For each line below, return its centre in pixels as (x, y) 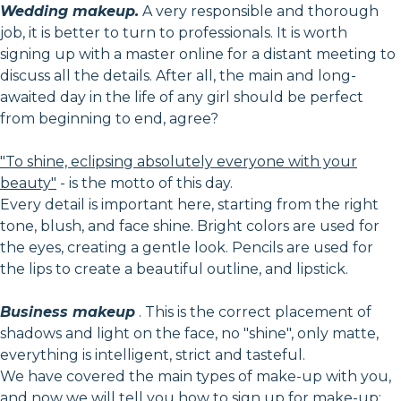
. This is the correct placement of (253, 311)
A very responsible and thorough (259, 11)
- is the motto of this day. (145, 183)
